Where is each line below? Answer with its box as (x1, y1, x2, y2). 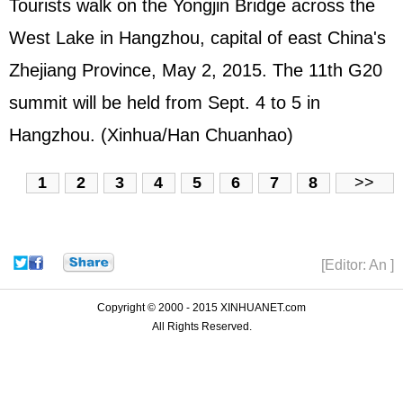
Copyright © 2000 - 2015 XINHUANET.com (97, 300, 306, 314)
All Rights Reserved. (151, 319, 252, 333)
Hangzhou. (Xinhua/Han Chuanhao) (9, 125, 293, 146)
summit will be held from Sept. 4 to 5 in (9, 93, 320, 113)
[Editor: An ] (321, 256, 394, 273)
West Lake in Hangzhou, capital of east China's (9, 28, 386, 49)
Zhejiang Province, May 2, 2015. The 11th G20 (9, 60, 382, 81)
